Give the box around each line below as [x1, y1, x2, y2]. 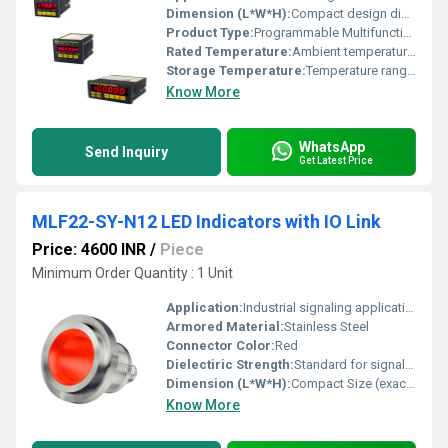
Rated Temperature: [166, 44, 292, 59]
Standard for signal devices [294, 357, 405, 372]
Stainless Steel [284, 319, 369, 334]
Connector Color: [166, 338, 275, 353]
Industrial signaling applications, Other [243, 300, 405, 315]
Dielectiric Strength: [166, 357, 294, 372]
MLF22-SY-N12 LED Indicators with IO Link [32, 211, 381, 232]
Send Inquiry [85, 144, 168, 160]
